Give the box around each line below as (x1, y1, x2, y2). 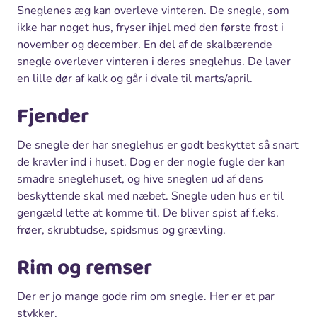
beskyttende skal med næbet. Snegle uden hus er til (17, 188, 284, 204)
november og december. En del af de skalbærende (17, 36, 272, 52)
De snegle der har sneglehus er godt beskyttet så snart (17, 137, 299, 153)
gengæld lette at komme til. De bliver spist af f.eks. (17, 204, 279, 221)
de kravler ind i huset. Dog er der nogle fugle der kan (17, 154, 285, 170)
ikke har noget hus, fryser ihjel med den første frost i (17, 19, 284, 35)
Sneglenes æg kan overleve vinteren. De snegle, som (17, 2, 289, 18)
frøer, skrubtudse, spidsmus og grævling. (17, 221, 226, 238)
